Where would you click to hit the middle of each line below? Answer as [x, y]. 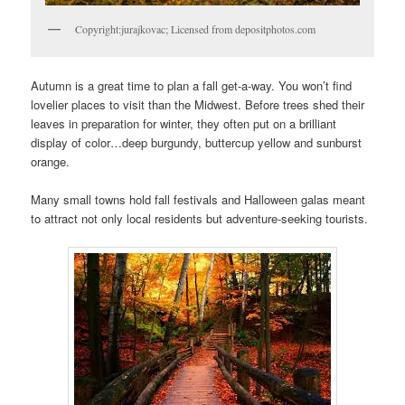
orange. [51, 162]
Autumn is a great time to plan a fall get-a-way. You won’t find [192, 86]
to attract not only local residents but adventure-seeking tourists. [200, 219]
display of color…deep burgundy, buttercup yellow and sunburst [197, 143]
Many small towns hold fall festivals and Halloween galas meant [198, 200]
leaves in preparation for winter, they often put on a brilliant [184, 124]
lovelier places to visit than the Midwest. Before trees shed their [198, 105]
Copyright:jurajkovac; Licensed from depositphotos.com [196, 28]
